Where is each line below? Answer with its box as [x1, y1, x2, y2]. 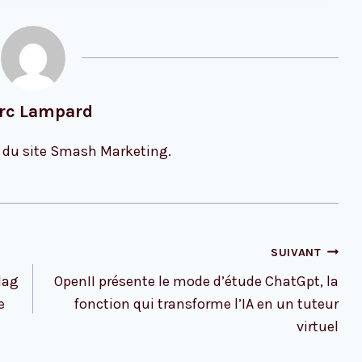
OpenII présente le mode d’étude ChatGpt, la [54, 271, 339, 290]
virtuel [297, 317, 339, 335]
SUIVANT [270, 245, 322, 259]
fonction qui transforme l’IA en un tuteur [74, 294, 339, 313]
